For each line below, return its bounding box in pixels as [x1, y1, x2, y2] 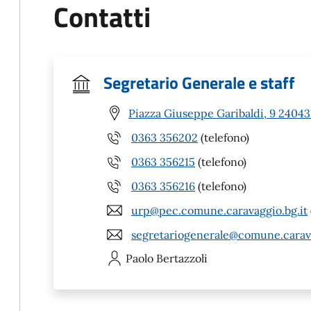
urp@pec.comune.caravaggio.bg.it [131, 203, 308, 217]
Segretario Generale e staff [103, 70, 295, 95]
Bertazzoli [156, 251, 208, 265]
